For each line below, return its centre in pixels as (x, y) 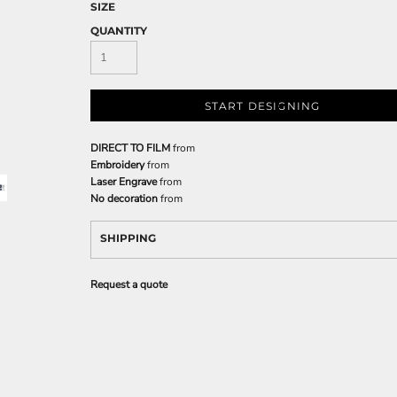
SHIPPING (128, 238)
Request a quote (129, 284)
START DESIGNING (262, 106)
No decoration (124, 198)
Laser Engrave (124, 182)
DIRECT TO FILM (130, 148)
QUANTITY (119, 31)
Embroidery (117, 165)
